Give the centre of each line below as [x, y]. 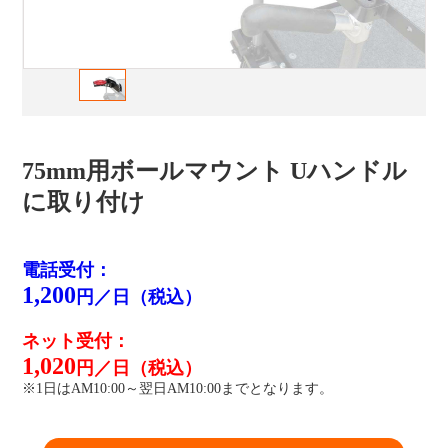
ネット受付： [76, 340]
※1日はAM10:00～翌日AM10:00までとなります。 [178, 388]
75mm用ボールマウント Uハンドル [215, 170]
